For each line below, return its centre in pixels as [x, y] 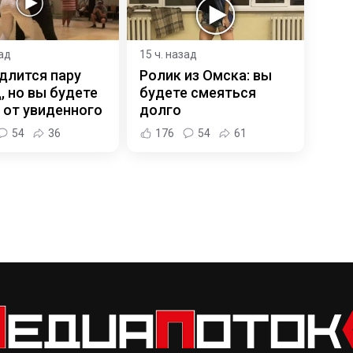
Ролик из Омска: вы [205, 76]
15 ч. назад [168, 55]
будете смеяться [197, 93]
